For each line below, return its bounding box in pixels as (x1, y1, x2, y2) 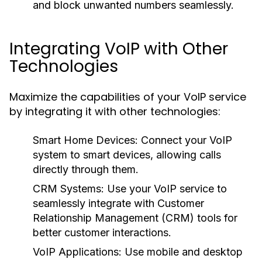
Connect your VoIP (138, 134, 232, 146)
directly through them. (33, 163, 139, 175)
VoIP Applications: (33, 246, 122, 258)
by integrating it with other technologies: (9, 104, 220, 119)
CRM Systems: (33, 182, 104, 195)
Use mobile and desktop (122, 246, 243, 258)
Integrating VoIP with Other (9, 37, 228, 60)
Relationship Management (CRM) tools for (33, 212, 237, 224)
